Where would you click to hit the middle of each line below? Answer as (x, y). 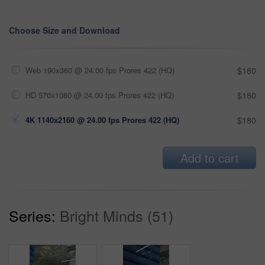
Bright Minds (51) (117, 215)
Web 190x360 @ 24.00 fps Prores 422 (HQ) (100, 70)
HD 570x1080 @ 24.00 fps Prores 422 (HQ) (100, 95)
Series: (32, 215)
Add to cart (209, 157)
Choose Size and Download (64, 30)
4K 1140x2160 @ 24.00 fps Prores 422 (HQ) (102, 119)
